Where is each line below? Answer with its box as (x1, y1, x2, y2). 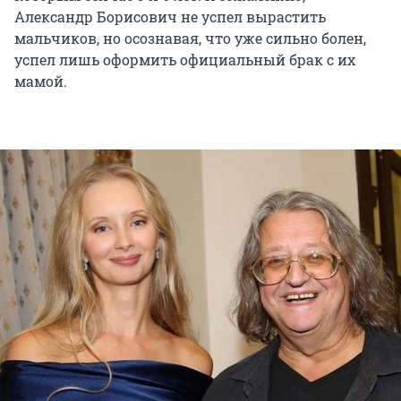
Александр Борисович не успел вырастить (14, 7, 326, 27)
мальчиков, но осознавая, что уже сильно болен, (14, 29, 366, 48)
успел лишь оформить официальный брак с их (14, 50, 355, 70)
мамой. (14, 72, 67, 91)
